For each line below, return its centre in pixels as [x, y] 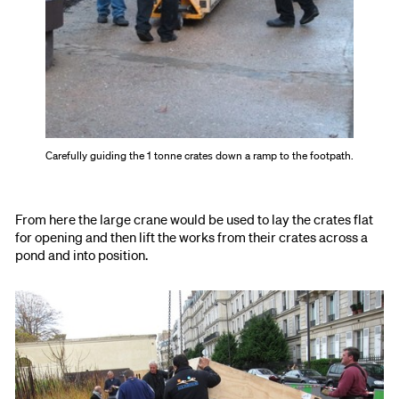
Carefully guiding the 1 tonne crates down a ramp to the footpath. [199, 155]
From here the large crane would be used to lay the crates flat [195, 219]
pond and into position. [82, 254]
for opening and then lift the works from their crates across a [192, 236]
